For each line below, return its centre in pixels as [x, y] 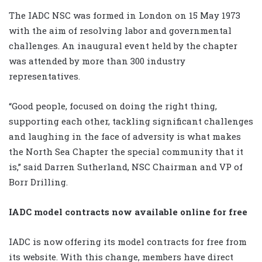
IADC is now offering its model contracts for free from [128, 241]
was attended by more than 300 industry [97, 61]
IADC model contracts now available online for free [128, 211]
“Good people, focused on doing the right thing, [113, 106]
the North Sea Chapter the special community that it [126, 151]
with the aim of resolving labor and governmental [120, 30]
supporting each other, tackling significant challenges [131, 121]
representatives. [44, 76]
